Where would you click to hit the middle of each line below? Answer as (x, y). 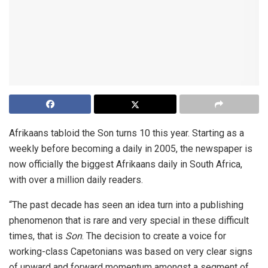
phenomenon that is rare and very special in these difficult (129, 220)
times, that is (37, 236)
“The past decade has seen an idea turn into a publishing (126, 205)
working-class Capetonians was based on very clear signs (131, 251)
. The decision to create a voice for (154, 236)
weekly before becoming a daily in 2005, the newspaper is (131, 148)
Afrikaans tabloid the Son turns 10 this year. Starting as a (127, 133)
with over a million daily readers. (76, 179)
